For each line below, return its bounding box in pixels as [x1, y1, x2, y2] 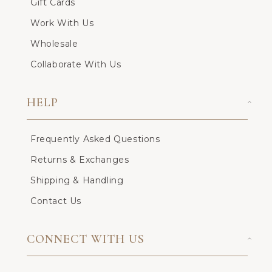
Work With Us [30, 18, 94, 29]
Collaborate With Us [30, 59, 121, 70]
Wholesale [30, 38, 78, 50]
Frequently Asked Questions [30, 134, 160, 145]
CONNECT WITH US [27, 232, 144, 247]
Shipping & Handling [30, 175, 124, 186]
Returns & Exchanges [30, 154, 129, 166]
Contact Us [30, 195, 81, 207]
